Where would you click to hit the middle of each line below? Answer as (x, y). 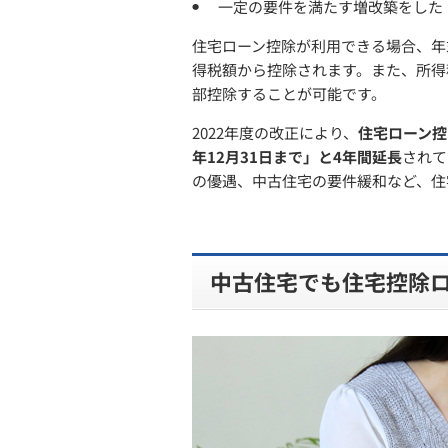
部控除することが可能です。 (289, 94)
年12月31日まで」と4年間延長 (297, 157)
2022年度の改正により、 (275, 133)
